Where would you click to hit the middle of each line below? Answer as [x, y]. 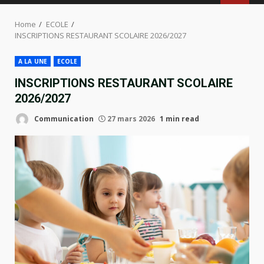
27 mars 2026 [131, 118]
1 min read [179, 118]
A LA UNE [33, 61]
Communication [63, 118]
